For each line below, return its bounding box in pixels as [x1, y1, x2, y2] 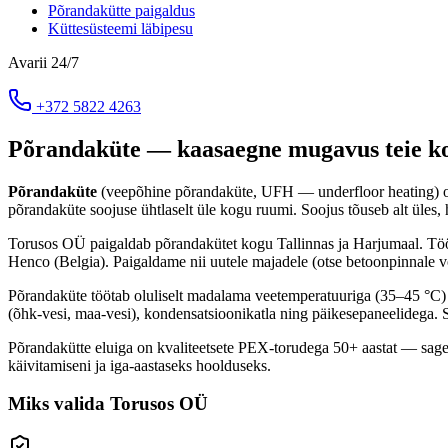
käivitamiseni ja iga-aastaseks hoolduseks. [8, 356, 271, 374]
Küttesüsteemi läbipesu [48, 19, 193, 37]
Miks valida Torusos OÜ [8, 393, 208, 415]
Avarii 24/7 [8, 53, 79, 71]
